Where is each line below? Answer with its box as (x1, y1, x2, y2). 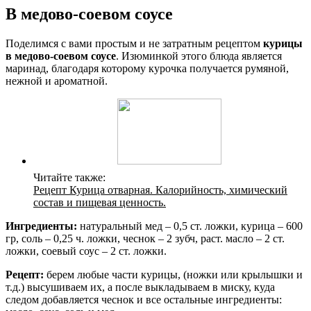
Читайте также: (33, 171, 106, 183)
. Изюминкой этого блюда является (116, 49, 282, 62)
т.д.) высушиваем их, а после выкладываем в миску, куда (6, 280, 275, 293)
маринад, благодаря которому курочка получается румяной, (6, 62, 289, 74)
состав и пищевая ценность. (33, 196, 166, 208)
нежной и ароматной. (6, 74, 108, 87)
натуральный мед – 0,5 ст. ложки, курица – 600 (77, 219, 303, 232)
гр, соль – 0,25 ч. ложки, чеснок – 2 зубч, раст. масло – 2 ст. (6, 232, 285, 244)
